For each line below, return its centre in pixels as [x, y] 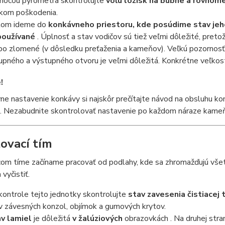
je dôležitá [52, 218]
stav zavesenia [157, 194]
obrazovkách [146, 218]
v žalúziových [98, 218]
